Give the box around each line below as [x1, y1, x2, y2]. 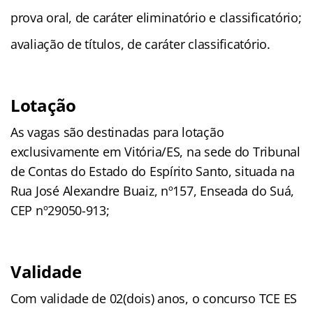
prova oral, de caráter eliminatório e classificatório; [10, 8, 302, 26]
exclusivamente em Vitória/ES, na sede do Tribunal [10, 143, 300, 160]
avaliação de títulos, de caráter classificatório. [10, 35, 270, 52]
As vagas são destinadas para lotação [10, 123, 224, 140]
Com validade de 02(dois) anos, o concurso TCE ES [10, 289, 298, 307]
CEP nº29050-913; [10, 201, 110, 219]
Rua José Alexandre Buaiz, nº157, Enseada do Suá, [10, 182, 295, 199]
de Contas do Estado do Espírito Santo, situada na [10, 162, 295, 180]
